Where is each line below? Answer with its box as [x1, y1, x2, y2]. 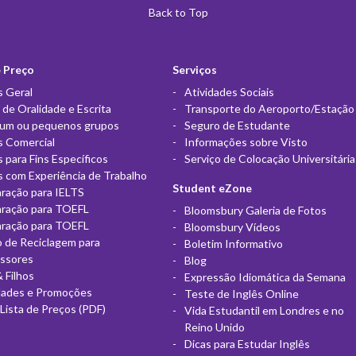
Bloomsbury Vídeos [184, 219, 281, 234]
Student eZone [172, 180, 252, 195]
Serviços [172, 62, 217, 76]
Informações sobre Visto [184, 134, 308, 149]
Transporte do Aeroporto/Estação [184, 101, 354, 115]
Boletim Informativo [184, 236, 283, 250]
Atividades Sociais [184, 84, 274, 99]
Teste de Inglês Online [184, 286, 299, 300]
